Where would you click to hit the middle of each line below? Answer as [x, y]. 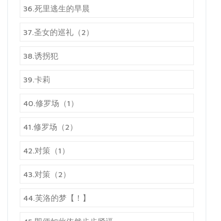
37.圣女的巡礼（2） [58, 32]
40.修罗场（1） [51, 103]
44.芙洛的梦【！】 [57, 198]
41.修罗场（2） [50, 127]
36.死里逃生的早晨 [56, 9]
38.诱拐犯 [41, 56]
